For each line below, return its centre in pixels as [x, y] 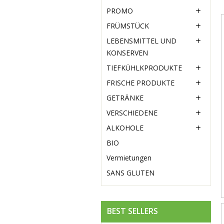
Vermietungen [129, 158]
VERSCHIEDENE [132, 113]
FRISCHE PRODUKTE [140, 83]
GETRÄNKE [125, 98]
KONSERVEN [127, 53]
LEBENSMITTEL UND [141, 41]
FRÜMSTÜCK [128, 26]
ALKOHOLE [125, 128]
